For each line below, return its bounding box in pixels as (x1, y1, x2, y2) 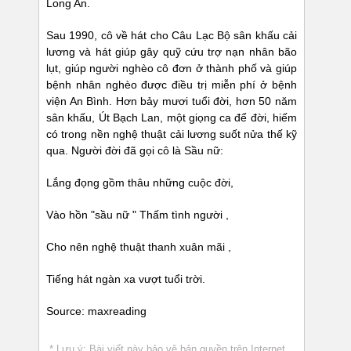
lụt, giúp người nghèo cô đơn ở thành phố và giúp (46, 62, 297, 75)
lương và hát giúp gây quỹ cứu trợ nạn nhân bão (46, 45, 297, 59)
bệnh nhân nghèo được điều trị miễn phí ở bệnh (46, 78, 297, 92)
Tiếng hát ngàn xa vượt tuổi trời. (46, 273, 205, 286)
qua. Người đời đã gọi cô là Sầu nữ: (46, 144, 223, 157)
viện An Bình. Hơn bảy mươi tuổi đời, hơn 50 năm (46, 95, 297, 108)
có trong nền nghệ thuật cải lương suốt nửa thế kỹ (46, 128, 297, 141)
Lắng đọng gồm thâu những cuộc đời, (46, 176, 233, 190)
